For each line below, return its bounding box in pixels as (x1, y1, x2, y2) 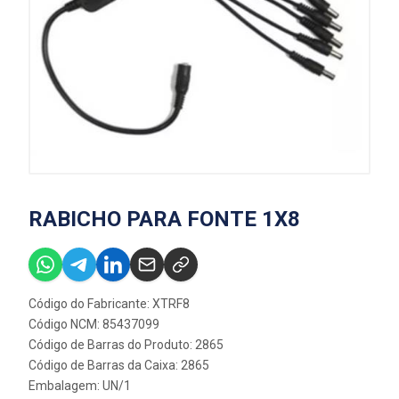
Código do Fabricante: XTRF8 (28, 297, 190, 312)
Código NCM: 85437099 (28, 317, 159, 332)
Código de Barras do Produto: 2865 (28, 338, 224, 353)
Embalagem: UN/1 (28, 379, 131, 394)
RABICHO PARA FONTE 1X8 (28, 207, 300, 232)
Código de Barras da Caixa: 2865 (28, 358, 209, 373)
